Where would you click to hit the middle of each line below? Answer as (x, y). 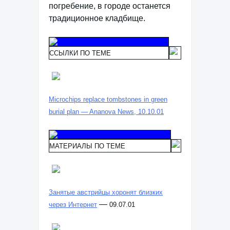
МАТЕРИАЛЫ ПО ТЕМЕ (87, 146)
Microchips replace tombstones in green (108, 99)
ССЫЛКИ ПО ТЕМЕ (80, 53)
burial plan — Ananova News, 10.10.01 (106, 112)
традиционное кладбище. (97, 18)
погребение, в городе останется (110, 6)
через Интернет (73, 205)
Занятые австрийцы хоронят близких (106, 192)
